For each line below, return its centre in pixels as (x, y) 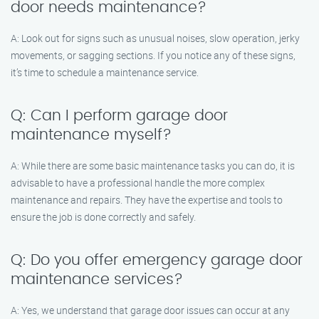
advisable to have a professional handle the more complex (138, 183)
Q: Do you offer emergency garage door (157, 260)
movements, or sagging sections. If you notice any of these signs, (153, 55)
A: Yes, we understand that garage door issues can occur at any (150, 310)
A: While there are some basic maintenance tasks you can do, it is (153, 166)
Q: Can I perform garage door (119, 116)
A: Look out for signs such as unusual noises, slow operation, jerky (155, 38)
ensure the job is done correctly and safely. (103, 217)
